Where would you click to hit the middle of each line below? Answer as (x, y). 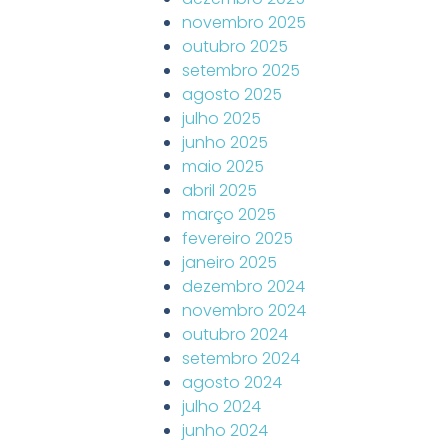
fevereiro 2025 (237, 238)
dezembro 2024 (243, 286)
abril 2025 (219, 190)
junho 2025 (225, 142)
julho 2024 (221, 406)
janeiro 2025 (229, 262)
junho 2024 (225, 430)
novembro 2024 (244, 310)
